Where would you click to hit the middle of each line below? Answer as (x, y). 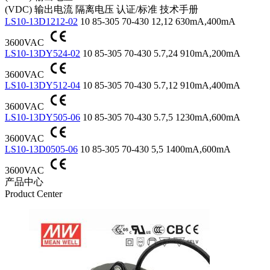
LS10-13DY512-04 (42, 85)
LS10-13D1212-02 (41, 21)
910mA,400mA (210, 85)
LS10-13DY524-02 (42, 53)
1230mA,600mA (208, 117)
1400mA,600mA (198, 149)
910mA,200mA (210, 53)
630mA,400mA (205, 21)
